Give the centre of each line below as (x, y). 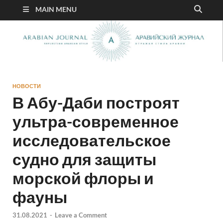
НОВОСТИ (27, 86)
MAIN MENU (56, 9)
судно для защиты (84, 159)
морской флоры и (83, 178)
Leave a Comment (81, 215)
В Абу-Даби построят (96, 103)
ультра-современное (96, 121)
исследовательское (92, 140)
